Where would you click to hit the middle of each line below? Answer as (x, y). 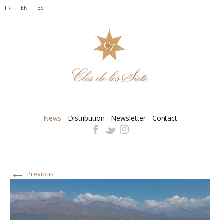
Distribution (86, 118)
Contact (165, 118)
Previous (40, 174)
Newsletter (128, 118)
